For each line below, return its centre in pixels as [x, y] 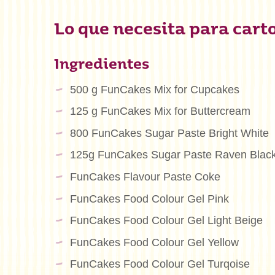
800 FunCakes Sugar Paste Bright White [169, 133]
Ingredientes [102, 65]
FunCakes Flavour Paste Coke [145, 176]
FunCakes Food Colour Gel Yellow [154, 242]
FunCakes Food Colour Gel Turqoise [160, 264]
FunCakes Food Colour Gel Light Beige [166, 221]
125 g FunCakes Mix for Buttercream [160, 111]
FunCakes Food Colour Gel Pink [149, 199]
